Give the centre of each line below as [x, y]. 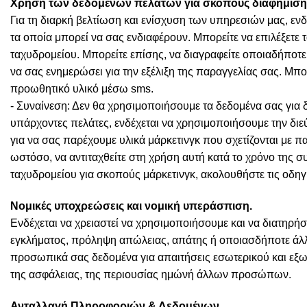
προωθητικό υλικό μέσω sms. [82, 89]
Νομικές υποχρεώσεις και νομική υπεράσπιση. [131, 206]
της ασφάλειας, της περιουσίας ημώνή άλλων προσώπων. [151, 274]
